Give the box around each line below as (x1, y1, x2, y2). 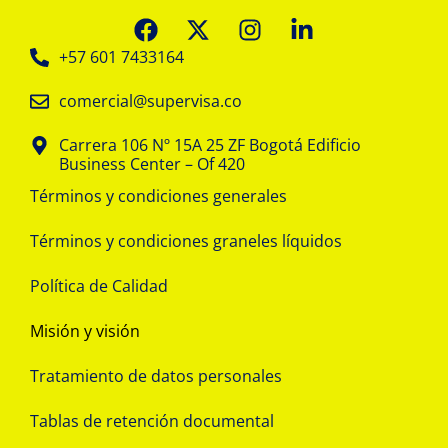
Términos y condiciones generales (30, 185, 287, 208)
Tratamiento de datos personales (30, 365, 282, 388)
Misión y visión (30, 320, 140, 343)
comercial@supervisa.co (58, 90, 242, 113)
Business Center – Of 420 (58, 153, 245, 176)
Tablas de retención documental (30, 410, 274, 433)
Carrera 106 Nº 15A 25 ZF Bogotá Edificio (58, 134, 361, 157)
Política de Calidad (30, 275, 168, 298)
